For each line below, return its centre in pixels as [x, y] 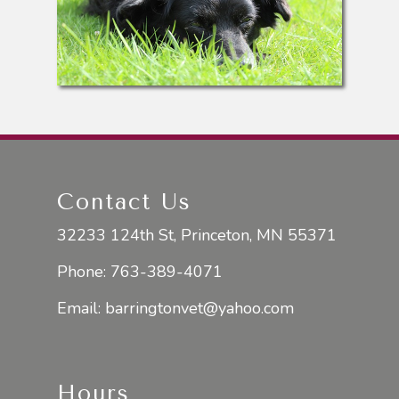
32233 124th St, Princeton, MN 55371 [197, 235]
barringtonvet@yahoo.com [199, 308]
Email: [81, 308]
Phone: [84, 272]
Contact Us [124, 202]
